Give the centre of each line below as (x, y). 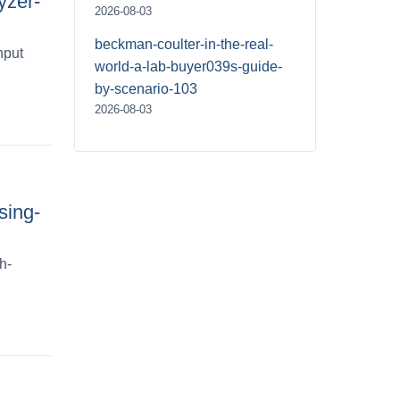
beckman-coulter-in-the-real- (184, 44)
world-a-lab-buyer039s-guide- (188, 66)
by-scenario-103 (146, 88)
